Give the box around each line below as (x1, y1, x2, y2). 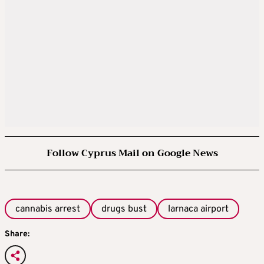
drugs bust (101, 203, 147, 215)
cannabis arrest (15, 203, 80, 215)
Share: (5, 229, 29, 240)
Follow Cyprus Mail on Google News (46, 145, 218, 161)
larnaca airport (168, 203, 229, 215)
